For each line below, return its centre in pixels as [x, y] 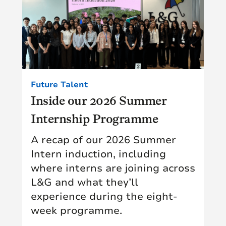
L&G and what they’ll [84, 182]
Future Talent [59, 84]
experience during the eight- [104, 196]
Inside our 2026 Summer [99, 100]
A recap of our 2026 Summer [103, 140]
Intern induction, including [98, 154]
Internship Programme [94, 119]
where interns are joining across [113, 168]
